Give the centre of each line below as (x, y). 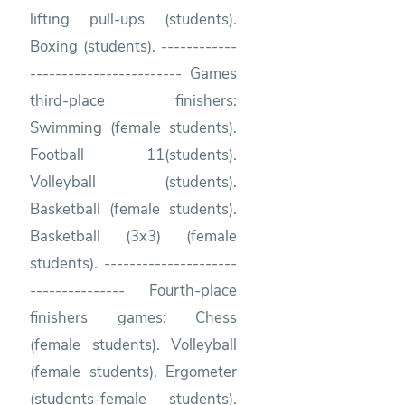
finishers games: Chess (134, 317)
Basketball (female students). (134, 209)
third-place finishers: (134, 100)
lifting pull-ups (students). (134, 19)
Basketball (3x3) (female (134, 236)
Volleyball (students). (134, 182)
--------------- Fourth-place (134, 290)
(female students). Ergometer (134, 372)
